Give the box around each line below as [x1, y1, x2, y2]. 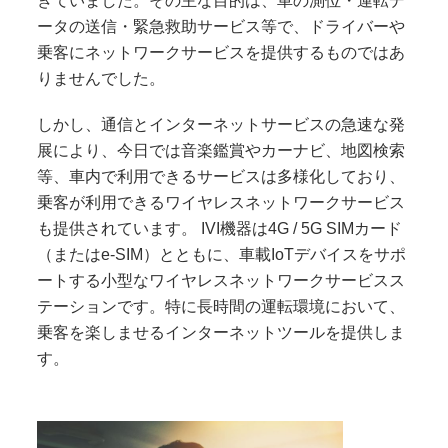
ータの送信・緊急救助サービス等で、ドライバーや [37, 18, 406, 36]
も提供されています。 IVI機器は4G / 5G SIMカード [37, 219, 403, 237]
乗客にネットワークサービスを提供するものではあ [37, 44, 406, 62]
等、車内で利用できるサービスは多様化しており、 [37, 167, 406, 185]
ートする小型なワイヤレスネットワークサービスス [37, 271, 406, 289]
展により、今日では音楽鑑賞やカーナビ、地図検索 [37, 141, 406, 159]
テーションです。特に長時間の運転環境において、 [37, 297, 406, 315]
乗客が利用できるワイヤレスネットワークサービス [37, 193, 406, 211]
